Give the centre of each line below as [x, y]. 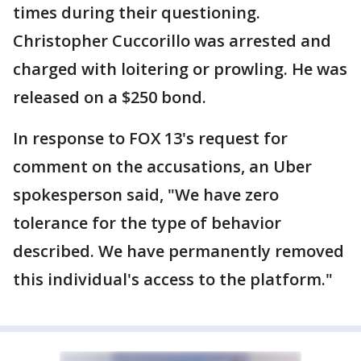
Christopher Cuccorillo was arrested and [172, 41]
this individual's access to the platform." [173, 279]
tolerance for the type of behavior [147, 223]
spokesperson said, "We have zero [146, 195]
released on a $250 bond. [110, 97]
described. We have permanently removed [178, 251]
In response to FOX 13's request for [150, 138]
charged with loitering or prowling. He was [180, 69]
